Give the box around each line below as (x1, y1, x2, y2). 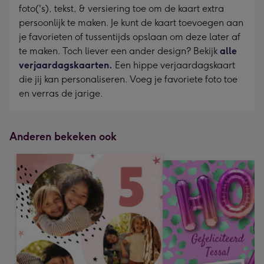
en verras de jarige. (19, 88, 105, 99)
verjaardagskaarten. (19, 60, 113, 71)
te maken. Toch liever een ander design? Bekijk (19, 45, 217, 57)
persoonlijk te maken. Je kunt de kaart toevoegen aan (19, 17, 243, 28)
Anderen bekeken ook (9, 130, 117, 143)
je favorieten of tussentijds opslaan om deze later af (19, 31, 240, 42)
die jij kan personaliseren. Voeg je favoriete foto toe (19, 74, 237, 85)
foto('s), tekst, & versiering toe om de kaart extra (19, 3, 224, 14)
